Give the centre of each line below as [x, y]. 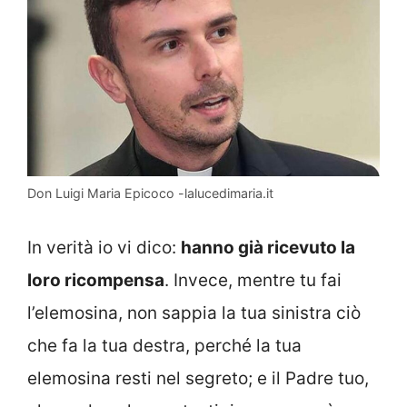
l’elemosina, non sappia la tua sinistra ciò [194, 313]
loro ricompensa [96, 280]
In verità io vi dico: [104, 247]
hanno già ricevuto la [268, 247]
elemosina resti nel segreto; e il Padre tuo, [198, 378]
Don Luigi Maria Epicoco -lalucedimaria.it [150, 194]
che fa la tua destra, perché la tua [164, 345]
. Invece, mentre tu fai [253, 280]
